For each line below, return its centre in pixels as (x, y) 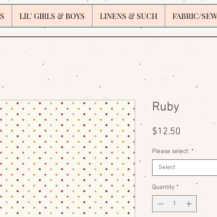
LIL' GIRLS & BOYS (52, 15)
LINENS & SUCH (129, 15)
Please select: (171, 151)
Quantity (163, 187)
